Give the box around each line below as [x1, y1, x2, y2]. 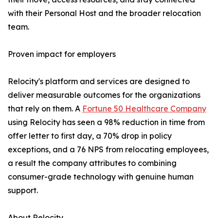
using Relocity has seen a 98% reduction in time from [8, 117, 205, 127]
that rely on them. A [8, 104, 82, 114]
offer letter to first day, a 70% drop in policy [8, 131, 172, 141]
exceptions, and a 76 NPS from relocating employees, [8, 145, 209, 155]
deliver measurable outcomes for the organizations [8, 90, 200, 100]
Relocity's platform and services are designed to [8, 76, 190, 87]
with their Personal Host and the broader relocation [8, 8, 201, 18]
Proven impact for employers [8, 49, 116, 59]
